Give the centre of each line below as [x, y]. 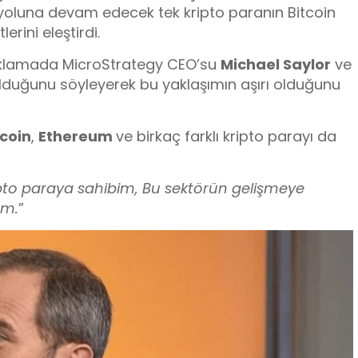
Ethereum [77, 137]
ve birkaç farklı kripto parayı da [226, 137]
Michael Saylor [276, 65]
